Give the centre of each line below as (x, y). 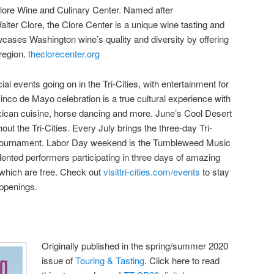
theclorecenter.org (64, 54)
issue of (59, 260)
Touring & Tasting (110, 260)
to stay (215, 171)
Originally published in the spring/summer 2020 (135, 245)
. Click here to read (182, 260)
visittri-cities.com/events (152, 171)
